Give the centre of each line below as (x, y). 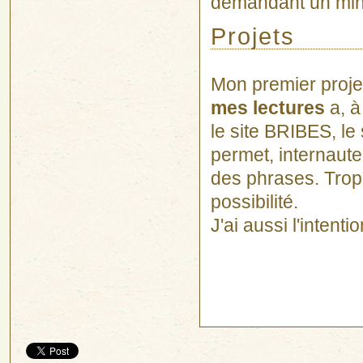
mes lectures (267, 108)
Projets (252, 36)
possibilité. (254, 202)
